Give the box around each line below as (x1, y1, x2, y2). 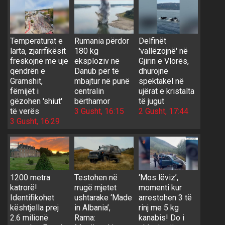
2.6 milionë (10, 212, 48, 222)
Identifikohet (10, 192, 54, 202)
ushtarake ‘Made (74, 192, 132, 202)
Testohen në (74, 172, 118, 182)
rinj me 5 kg (138, 202, 179, 212)
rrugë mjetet (74, 182, 117, 192)
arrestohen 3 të (138, 192, 192, 202)
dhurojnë (138, 66, 168, 76)
